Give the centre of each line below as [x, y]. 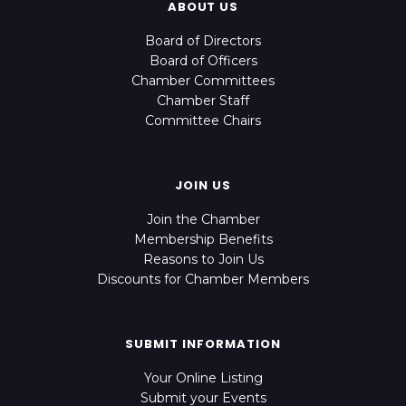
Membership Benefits [203, 240]
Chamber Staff [203, 101]
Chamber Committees [203, 81]
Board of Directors [203, 41]
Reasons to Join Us [203, 260]
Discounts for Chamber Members [203, 280]
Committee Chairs [203, 121]
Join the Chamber [203, 220]
